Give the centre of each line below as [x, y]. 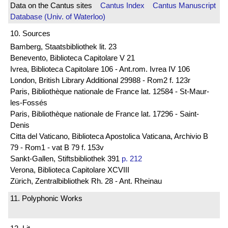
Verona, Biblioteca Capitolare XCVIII [70, 170]
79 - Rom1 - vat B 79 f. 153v [57, 148]
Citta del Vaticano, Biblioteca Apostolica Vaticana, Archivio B [109, 136]
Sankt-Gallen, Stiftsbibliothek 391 [66, 159]
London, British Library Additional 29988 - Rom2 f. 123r [100, 80]
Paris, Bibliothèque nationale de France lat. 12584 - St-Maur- [110, 92]
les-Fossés [29, 103]
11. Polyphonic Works [46, 198]
